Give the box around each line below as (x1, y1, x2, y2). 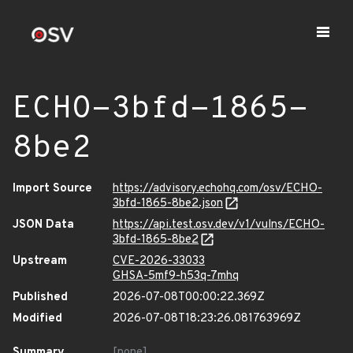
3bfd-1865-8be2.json (113, 196, 223, 211)
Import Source (13, 181, 92, 196)
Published (13, 290, 68, 305)
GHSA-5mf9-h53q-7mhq (113, 269, 239, 284)
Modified (13, 311, 62, 326)
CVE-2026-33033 (113, 254, 205, 269)
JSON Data (13, 217, 74, 232)
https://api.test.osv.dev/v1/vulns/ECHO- (113, 217, 325, 232)
